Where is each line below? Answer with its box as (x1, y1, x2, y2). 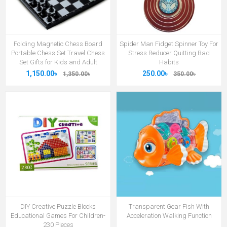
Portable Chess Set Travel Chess (11, 49, 105, 57)
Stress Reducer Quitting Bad (128, 49, 210, 57)
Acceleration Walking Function (126, 211, 212, 219)
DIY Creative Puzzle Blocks (20, 202, 96, 210)
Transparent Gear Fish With (129, 202, 209, 210)
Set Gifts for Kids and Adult (19, 58, 97, 66)
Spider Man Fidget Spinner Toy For (120, 40, 218, 48)
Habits (159, 58, 179, 66)
